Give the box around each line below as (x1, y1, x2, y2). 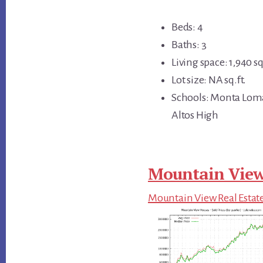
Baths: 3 (171, 38, 207, 50)
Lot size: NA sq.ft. (171, 73, 247, 86)
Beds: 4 (171, 21, 203, 33)
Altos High (171, 109, 218, 121)
